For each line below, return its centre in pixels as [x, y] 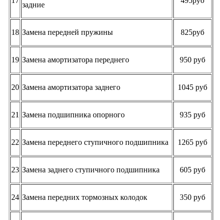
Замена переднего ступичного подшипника [95, 142]
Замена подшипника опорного [73, 114]
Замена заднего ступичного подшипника [91, 169]
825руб [192, 32]
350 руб [192, 197]
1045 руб [192, 87]
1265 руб [192, 142]
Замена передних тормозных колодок [85, 197]
